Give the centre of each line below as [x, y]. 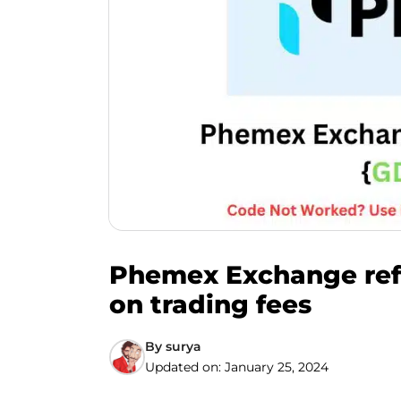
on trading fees [210, 304]
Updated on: [185, 367]
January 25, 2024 [277, 367]
